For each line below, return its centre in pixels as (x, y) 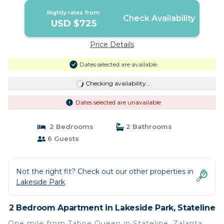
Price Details (112, 44)
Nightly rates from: (74, 12)
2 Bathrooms (148, 126)
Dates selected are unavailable (118, 102)
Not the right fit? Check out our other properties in (105, 171)
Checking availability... (118, 83)
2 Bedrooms (69, 126)
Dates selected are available (118, 64)
